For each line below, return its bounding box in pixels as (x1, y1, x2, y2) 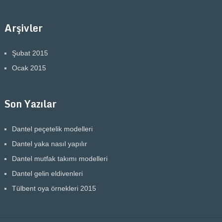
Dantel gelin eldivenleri (11, 169, 83, 177)
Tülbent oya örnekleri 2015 (11, 184, 96, 192)
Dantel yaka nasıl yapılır (11, 139, 87, 148)
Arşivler (4, 19, 43, 36)
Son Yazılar (4, 95, 56, 112)
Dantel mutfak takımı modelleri (11, 154, 108, 163)
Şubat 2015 (11, 49, 48, 57)
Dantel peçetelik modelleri (11, 124, 93, 133)
